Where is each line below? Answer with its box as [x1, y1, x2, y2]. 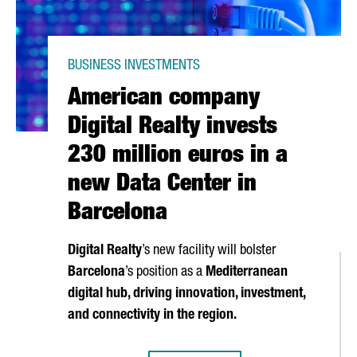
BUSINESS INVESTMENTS [68, 59, 200, 73]
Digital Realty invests [68, 116, 277, 140]
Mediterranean [206, 265, 288, 280]
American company [68, 88, 260, 112]
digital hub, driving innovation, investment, [68, 287, 305, 301]
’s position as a [125, 265, 206, 280]
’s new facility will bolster [142, 244, 276, 258]
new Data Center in [68, 174, 257, 198]
